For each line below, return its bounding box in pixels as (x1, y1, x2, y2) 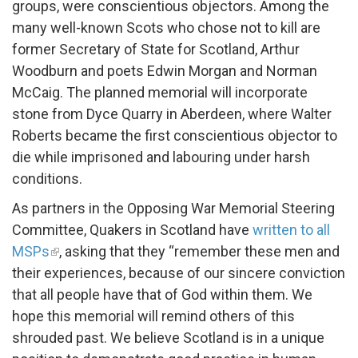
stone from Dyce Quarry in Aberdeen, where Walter (12, 105, 332, 122)
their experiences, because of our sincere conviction (12, 264, 345, 281)
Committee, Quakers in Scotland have (12, 221, 253, 238)
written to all (253, 221, 330, 238)
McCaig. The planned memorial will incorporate (12, 83, 308, 101)
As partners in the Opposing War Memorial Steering (12, 199, 335, 217)
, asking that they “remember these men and (59, 242, 340, 260)
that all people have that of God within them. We (12, 285, 312, 303)
